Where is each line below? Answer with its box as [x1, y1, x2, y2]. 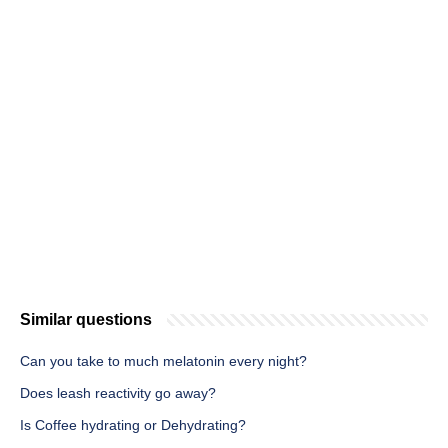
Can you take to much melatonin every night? [20, 353, 307, 370]
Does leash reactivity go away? [20, 385, 216, 402]
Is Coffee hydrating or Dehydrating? [20, 417, 246, 434]
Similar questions [20, 311, 152, 329]
